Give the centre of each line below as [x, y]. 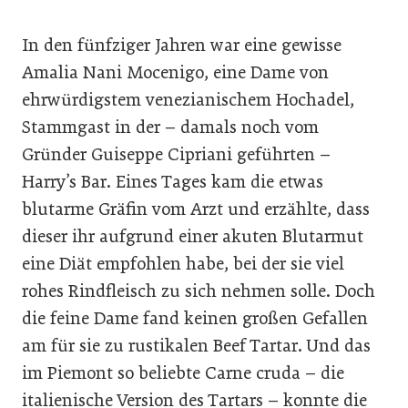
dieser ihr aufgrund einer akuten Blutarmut [193, 236]
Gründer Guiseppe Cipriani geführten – [176, 154]
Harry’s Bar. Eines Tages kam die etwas [173, 181]
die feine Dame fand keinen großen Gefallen [195, 318]
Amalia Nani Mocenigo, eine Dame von [175, 72]
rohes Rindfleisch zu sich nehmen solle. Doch [199, 291]
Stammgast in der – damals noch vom [170, 127]
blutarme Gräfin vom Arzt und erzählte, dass [196, 209]
